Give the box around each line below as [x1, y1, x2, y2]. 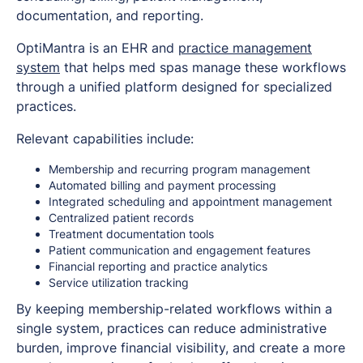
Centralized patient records [49, 211, 194, 225]
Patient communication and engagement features [49, 243, 310, 258]
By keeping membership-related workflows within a [16, 301, 332, 318]
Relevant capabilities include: [16, 130, 194, 147]
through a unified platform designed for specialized [16, 79, 332, 96]
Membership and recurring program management [49, 162, 310, 177]
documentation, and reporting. [16, 7, 203, 24]
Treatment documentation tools [49, 227, 214, 241]
